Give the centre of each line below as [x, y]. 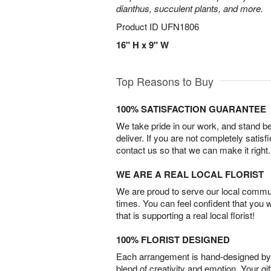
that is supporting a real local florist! [185, 215]
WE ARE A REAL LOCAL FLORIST [190, 174]
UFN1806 [180, 26]
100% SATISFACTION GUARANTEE [191, 109]
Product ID [139, 26]
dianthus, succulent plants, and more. [190, 8]
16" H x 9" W [142, 45]
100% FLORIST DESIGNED [173, 240]
